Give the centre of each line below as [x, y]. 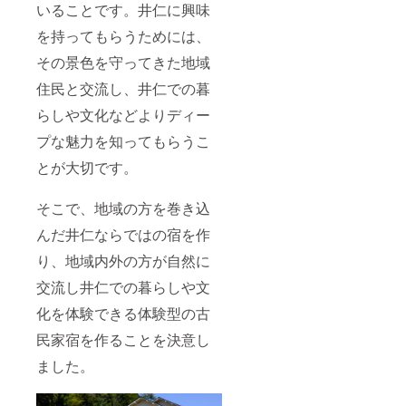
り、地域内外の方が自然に [123, 261]
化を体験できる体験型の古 [123, 314]
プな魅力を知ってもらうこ [123, 141]
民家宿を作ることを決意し [123, 340]
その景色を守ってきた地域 [123, 63]
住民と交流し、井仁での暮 [123, 89]
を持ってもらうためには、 [123, 36]
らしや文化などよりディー [123, 115]
